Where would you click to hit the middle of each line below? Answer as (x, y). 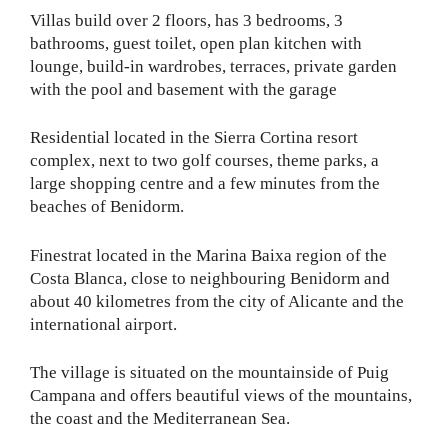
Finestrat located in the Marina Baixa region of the (208, 255)
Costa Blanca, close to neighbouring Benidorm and (210, 278)
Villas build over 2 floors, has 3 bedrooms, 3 (186, 20)
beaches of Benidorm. (107, 207)
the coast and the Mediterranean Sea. (160, 419)
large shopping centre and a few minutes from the (205, 184)
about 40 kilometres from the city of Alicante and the (217, 301)
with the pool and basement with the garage (183, 89)
